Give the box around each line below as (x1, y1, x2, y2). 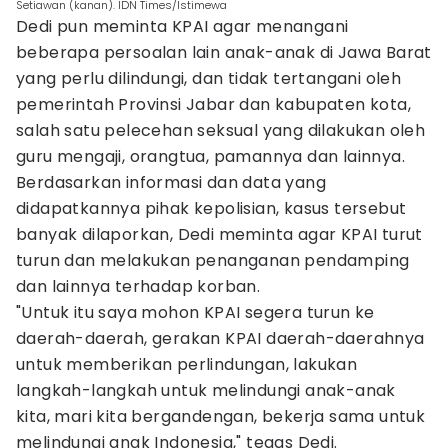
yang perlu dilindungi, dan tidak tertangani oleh (16, 67, 402, 90)
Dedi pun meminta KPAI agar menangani (16, 15, 349, 38)
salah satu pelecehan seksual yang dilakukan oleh (16, 119, 426, 142)
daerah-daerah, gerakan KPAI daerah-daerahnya (16, 327, 425, 350)
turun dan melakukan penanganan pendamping (16, 249, 410, 272)
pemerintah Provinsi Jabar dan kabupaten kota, (16, 93, 411, 116)
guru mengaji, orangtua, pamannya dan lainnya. (16, 145, 405, 168)
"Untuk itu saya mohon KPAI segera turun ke (16, 301, 375, 324)
